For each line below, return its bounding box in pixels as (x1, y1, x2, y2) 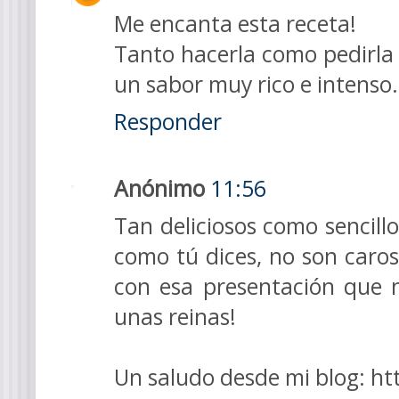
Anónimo (114, 173, 205, 203)
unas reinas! (114, 301, 236, 331)
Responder (114, 107, 222, 137)
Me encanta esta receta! (114, 9, 356, 39)
